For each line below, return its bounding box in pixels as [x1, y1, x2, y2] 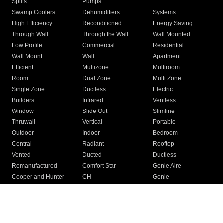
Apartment [152, 53, 181, 60]
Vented [12, 151, 31, 159]
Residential [152, 42, 184, 49]
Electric [152, 86, 173, 93]
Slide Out [82, 108, 108, 115]
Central [12, 140, 32, 148]
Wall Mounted [152, 31, 190, 38]
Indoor [82, 129, 100, 137]
